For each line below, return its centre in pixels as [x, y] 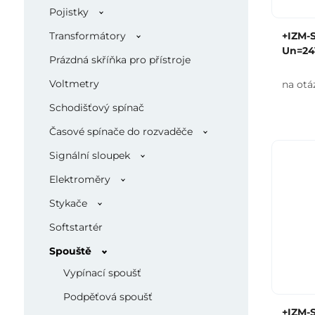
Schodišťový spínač [96, 108]
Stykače [68, 203]
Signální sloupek [89, 155]
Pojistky [69, 12]
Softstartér [76, 227]
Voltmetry [74, 84]
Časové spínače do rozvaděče [121, 131]
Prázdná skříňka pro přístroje [120, 60]
